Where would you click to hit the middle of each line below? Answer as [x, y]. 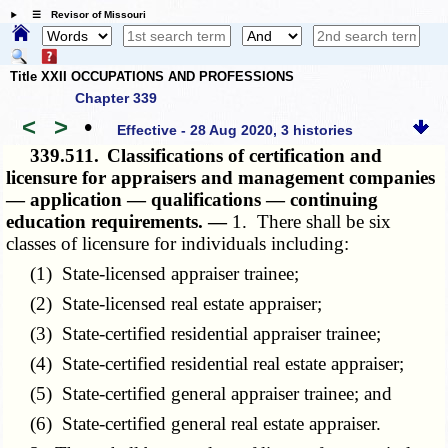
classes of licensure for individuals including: [178, 244]
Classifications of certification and [245, 156]
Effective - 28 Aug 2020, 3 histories [235, 129]
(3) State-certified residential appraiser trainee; [194, 334]
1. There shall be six [312, 222]
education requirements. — [119, 222]
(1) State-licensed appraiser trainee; [153, 274]
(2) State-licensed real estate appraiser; [164, 304]
